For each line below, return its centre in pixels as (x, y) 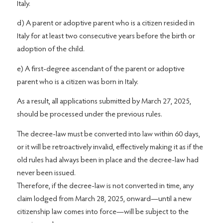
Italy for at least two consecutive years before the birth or (106, 37)
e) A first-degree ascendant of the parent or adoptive (101, 69)
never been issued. (46, 173)
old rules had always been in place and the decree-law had (108, 160)
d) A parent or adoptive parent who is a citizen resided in (106, 24)
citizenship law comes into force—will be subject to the (103, 212)
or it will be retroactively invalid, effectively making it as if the (110, 147)
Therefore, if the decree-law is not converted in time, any (105, 186)
